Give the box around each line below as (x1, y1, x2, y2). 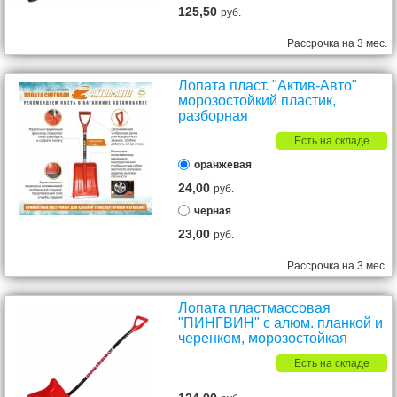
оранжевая (194, 159, 253, 171)
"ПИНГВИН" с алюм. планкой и (178, 315, 384, 331)
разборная (178, 108, 249, 123)
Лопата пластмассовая (178, 300, 331, 315)
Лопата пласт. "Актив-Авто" (178, 78, 358, 93)
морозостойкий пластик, (178, 93, 337, 108)
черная (194, 205, 232, 217)
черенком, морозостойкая (178, 331, 348, 346)
